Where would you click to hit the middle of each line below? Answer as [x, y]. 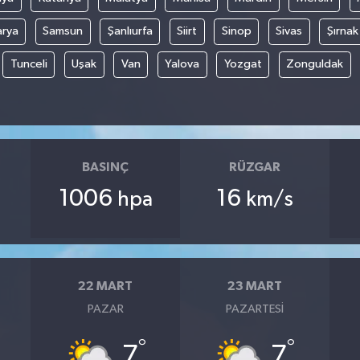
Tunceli [29, 64]
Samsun [63, 31]
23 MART [254, 286]
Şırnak [342, 31]
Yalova [182, 64]
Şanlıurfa [130, 31]
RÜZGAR [254, 167]
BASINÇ [106, 167]
